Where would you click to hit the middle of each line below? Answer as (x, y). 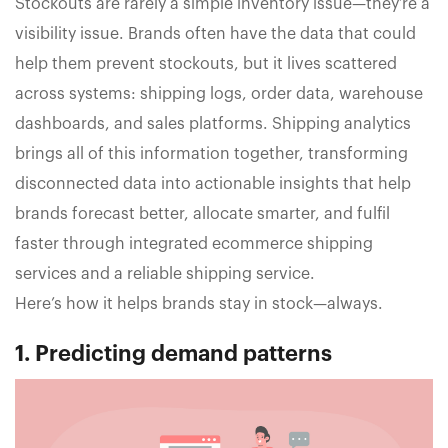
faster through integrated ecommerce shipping (194, 243)
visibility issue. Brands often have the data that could (215, 33)
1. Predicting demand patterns (173, 353)
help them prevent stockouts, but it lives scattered (206, 63)
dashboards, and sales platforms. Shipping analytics (213, 123)
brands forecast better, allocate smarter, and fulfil (202, 213)
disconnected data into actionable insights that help (213, 183)
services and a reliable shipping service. (165, 273)
